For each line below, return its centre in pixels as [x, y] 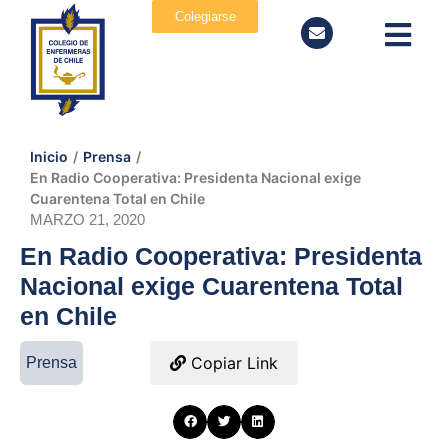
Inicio [49, 156]
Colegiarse [205, 16]
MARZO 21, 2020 [87, 219]
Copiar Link [232, 363]
